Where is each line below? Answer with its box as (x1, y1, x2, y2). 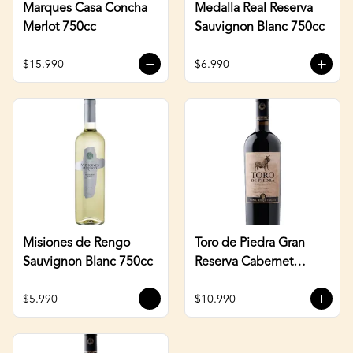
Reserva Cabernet (195, 255, 293, 269)
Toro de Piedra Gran (195, 236, 305, 250)
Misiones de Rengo (23, 236, 130, 250)
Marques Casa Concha (23, 2, 147, 15)
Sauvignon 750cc (195, 274, 291, 288)
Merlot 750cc (23, 20, 96, 34)
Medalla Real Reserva (195, 2, 313, 15)
